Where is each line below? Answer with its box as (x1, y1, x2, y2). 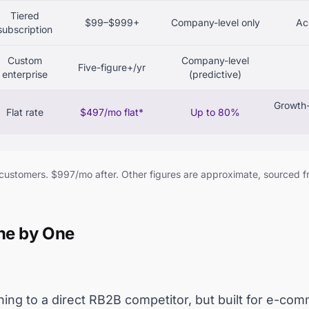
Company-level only (170, 17, 260, 28)
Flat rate (6, 106, 43, 118)
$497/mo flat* (80, 106, 143, 118)
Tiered (10, 10, 39, 21)
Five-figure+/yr (78, 61, 146, 73)
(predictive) (189, 68, 241, 80)
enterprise (2, 68, 48, 80)
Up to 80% (190, 106, 240, 118)
